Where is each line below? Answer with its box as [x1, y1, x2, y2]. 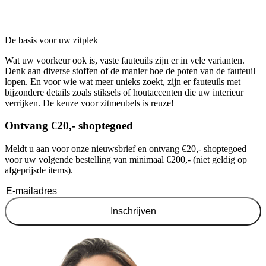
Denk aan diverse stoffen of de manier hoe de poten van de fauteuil [5, 65, 255, 76]
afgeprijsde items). [5, 165, 73, 176]
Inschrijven [110, 206, 156, 217]
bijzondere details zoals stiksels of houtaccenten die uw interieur [5, 87, 243, 97]
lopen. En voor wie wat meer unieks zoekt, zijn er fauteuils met [5, 76, 240, 87]
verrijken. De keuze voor [5, 97, 100, 108]
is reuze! [140, 97, 174, 108]
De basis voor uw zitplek [5, 34, 98, 45]
